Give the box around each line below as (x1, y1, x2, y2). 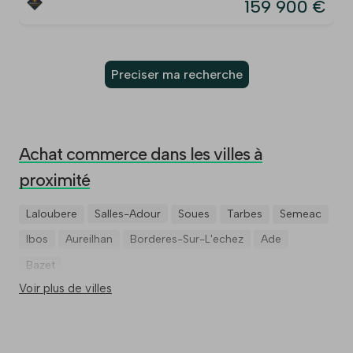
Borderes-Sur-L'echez (130, 232, 243, 247)
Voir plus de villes (19, 281, 112, 296)
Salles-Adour (95, 206, 161, 221)
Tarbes (227, 206, 262, 221)
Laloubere (26, 206, 77, 221)
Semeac (280, 206, 321, 221)
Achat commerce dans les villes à (19, 143, 262, 165)
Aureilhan (65, 232, 113, 247)
